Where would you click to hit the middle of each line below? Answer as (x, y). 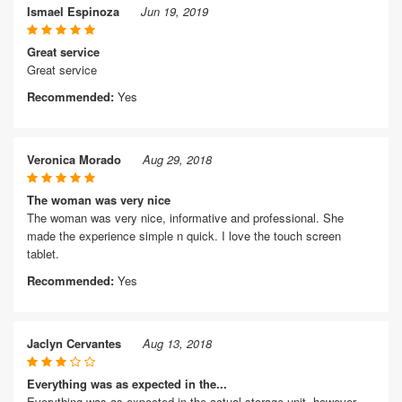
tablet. (43, 253)
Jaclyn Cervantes (74, 343)
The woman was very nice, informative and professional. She (185, 218)
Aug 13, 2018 (177, 343)
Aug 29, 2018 (177, 159)
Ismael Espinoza (73, 11)
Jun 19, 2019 (175, 11)
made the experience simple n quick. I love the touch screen (184, 236)
